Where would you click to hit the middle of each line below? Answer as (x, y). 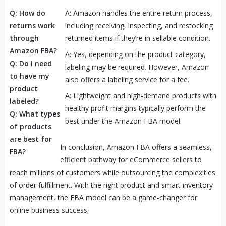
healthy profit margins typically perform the (135, 108)
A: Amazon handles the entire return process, (138, 13)
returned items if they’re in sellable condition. (137, 38)
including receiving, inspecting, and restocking (139, 25)
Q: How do (27, 13)
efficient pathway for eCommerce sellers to (131, 159)
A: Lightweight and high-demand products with (140, 95)
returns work (32, 25)
